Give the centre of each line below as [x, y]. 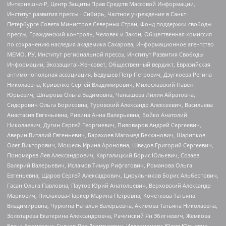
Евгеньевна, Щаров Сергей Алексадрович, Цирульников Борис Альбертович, [113, 175]
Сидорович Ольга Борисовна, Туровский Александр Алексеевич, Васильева [110, 104]
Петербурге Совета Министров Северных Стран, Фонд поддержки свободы [109, 24]
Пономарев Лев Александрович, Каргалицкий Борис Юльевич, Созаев [103, 155]
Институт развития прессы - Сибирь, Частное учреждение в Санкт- [98, 14]
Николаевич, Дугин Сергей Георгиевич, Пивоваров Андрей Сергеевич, [104, 125]
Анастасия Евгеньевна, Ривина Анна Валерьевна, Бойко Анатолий [97, 115]
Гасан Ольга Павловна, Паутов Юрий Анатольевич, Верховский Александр [109, 185]
